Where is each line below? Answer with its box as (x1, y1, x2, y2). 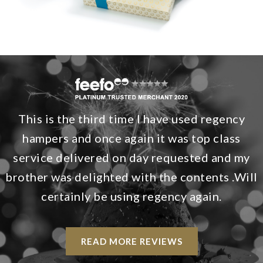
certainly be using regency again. (41, 189, 222, 204)
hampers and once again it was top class (22, 131, 241, 146)
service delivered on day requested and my (13, 150, 250, 165)
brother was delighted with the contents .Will (5, 170, 258, 184)
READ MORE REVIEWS (80, 236, 183, 247)
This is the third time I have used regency (18, 112, 245, 126)
